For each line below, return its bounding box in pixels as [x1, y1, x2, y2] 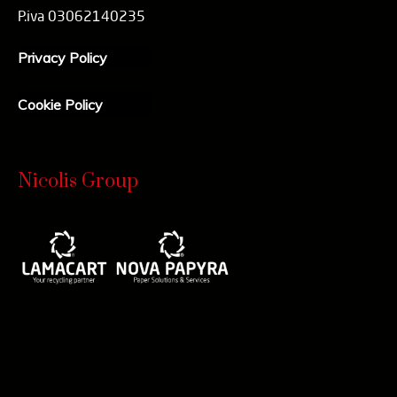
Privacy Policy [18, 48, 108, 66]
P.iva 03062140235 [18, 6, 146, 25]
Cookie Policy [18, 95, 104, 113]
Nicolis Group [18, 168, 139, 193]
